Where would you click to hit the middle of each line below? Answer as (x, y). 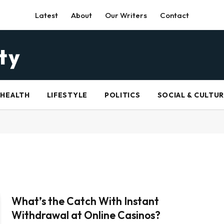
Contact (174, 15)
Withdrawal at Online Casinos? (86, 215)
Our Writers (126, 15)
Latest (46, 15)
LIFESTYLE (67, 95)
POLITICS (122, 95)
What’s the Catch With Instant (85, 201)
